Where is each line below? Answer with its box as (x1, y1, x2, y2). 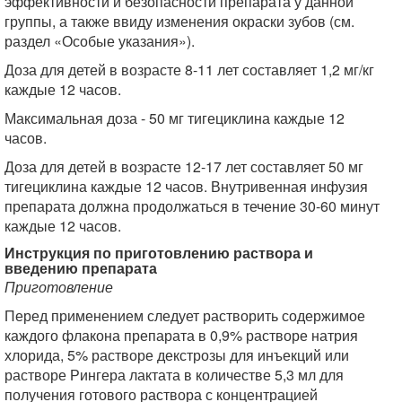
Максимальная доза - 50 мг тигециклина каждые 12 (4, 108, 345, 128)
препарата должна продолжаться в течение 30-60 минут (4, 196, 380, 216)
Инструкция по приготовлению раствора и (4, 242, 313, 263)
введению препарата (4, 258, 157, 278)
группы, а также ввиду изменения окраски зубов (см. (4, 11, 354, 31)
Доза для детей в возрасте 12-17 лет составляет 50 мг (4, 156, 363, 177)
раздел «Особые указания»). (4, 31, 195, 51)
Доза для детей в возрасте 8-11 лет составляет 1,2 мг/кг (4, 59, 374, 80)
